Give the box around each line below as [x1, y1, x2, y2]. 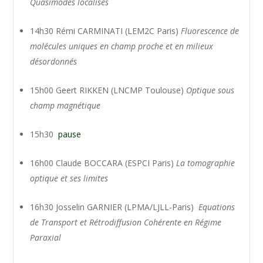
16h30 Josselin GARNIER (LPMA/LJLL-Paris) [30, 201, 199, 213]
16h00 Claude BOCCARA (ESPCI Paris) [30, 157, 177, 168]
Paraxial [30, 232, 62, 243]
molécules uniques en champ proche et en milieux [30, 41, 214, 52]
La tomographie [176, 157, 235, 168]
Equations [198, 201, 235, 213]
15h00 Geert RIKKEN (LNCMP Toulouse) [30, 85, 187, 96]
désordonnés [30, 56, 77, 67]
